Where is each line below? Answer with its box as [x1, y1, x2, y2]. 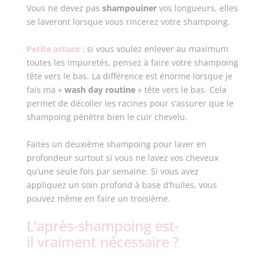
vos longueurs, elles [156, 2, 238, 14]
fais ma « [26, 84, 64, 95]
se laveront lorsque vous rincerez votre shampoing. [26, 16, 232, 27]
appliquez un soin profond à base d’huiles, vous [26, 179, 217, 190]
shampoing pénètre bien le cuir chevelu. [26, 111, 190, 122]
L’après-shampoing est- [26, 216, 179, 235]
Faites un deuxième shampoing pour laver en [26, 138, 206, 150]
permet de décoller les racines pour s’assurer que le [26, 98, 234, 109]
